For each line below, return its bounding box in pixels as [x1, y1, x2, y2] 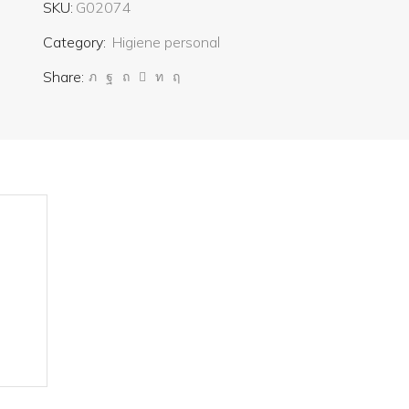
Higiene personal [111, 33, 220, 52]
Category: [42, 33, 110, 52]
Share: [42, 68, 84, 87]
